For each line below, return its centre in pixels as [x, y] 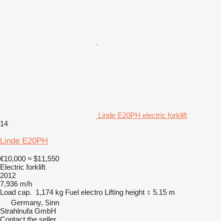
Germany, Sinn [35, 202]
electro [92, 192]
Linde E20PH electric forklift [143, 115]
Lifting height [125, 192]
